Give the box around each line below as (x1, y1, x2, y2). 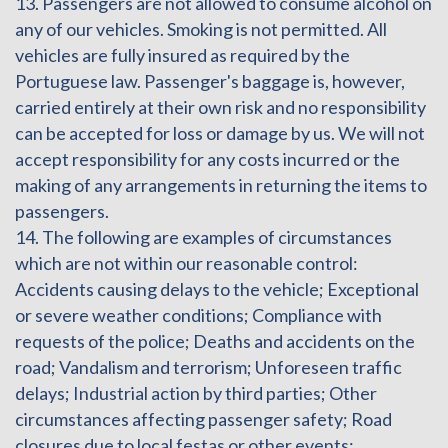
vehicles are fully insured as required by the (15, 43, 350, 66)
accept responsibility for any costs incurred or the (15, 147, 400, 170)
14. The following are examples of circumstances (15, 225, 392, 248)
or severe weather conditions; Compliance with (15, 303, 382, 326)
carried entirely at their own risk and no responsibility (15, 95, 426, 118)
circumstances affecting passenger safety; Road (15, 407, 392, 430)
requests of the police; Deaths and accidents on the (15, 329, 415, 352)
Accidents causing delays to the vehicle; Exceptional (15, 277, 419, 300)
